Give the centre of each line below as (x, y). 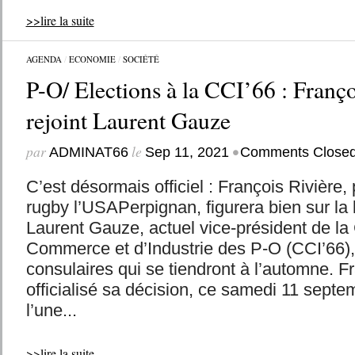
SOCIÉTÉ (141, 59)
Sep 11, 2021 (187, 152)
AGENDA (44, 59)
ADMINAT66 (88, 152)
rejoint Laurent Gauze (128, 120)
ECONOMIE (92, 59)
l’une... (51, 310)
